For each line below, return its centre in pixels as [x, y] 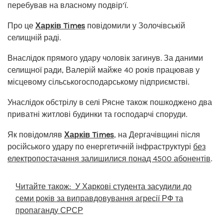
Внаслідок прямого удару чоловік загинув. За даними [105, 58]
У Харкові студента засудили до [133, 186]
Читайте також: [43, 186]
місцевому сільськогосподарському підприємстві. [98, 82]
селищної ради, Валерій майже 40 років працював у [104, 70]
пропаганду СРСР [49, 210]
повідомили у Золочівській [135, 25]
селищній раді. [34, 37]
